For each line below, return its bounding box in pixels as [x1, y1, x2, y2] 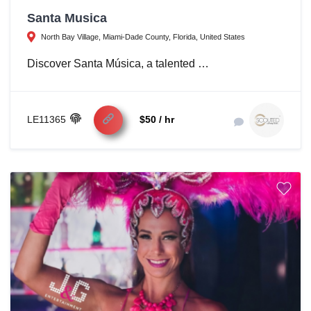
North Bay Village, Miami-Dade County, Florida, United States [41, 32, 245, 41]
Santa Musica [27, 10, 107, 25]
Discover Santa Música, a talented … [27, 57, 209, 69]
